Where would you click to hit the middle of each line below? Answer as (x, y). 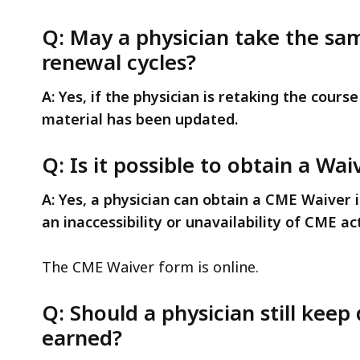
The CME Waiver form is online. (150, 266)
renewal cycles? (119, 61)
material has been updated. (140, 119)
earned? (82, 337)
